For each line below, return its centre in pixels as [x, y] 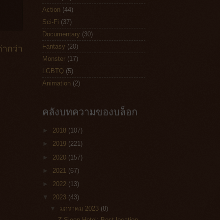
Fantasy [54, 47]
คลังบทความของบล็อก [90, 111]
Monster [54, 59]
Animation [56, 83]
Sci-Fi [51, 22]
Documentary [61, 34]
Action [51, 10]
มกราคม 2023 [81, 209]
